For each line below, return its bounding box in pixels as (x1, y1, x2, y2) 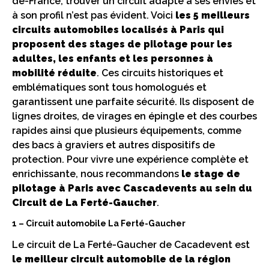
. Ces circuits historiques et (97, 67, 223, 79)
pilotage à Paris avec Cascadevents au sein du (12, 182, 252, 194)
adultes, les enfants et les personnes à (12, 52, 213, 64)
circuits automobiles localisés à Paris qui (12, 23, 224, 35)
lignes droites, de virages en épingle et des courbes (12, 110, 257, 122)
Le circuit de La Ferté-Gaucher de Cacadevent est (12, 239, 250, 251)
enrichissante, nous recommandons (12, 168, 181, 180)
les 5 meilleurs (175, 9, 250, 21)
